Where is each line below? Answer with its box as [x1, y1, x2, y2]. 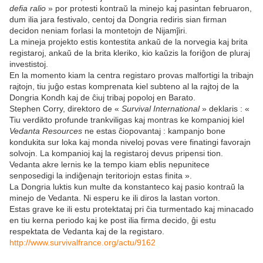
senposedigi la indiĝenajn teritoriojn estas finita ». [9, 171, 192, 181]
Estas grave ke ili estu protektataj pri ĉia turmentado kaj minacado [9, 204, 254, 214]
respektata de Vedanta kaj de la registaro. [9, 227, 164, 237]
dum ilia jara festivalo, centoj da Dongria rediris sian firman [9, 15, 227, 25]
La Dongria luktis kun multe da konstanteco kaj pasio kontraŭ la [9, 182, 244, 192]
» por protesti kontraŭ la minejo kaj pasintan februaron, [46, 4, 252, 14]
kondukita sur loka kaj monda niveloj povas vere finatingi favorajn [9, 137, 251, 147]
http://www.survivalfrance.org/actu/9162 [9, 238, 156, 248]
